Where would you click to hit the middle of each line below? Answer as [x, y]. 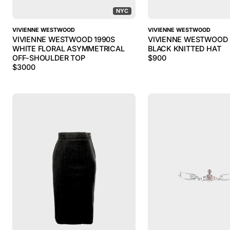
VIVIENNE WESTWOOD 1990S [64, 39]
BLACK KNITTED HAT [185, 49]
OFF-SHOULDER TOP [49, 58]
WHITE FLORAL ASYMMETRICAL [69, 49]
